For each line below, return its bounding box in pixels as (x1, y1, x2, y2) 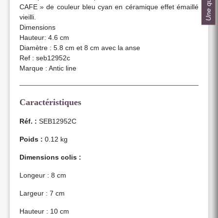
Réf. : (19, 117, 37, 125)
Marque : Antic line (19, 64, 76, 72)
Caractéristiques (19, 97, 81, 107)
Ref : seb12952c (19, 54, 70, 62)
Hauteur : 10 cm (19, 207, 69, 215)
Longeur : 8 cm (19, 171, 66, 179)
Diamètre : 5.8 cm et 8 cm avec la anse (19, 43, 140, 52)
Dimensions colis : (19, 153, 81, 161)
